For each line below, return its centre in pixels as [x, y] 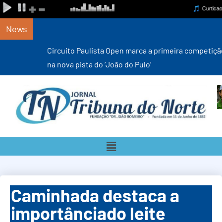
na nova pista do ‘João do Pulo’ [58, 64]
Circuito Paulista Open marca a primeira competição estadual [111, 50]
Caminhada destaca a [95, 195]
